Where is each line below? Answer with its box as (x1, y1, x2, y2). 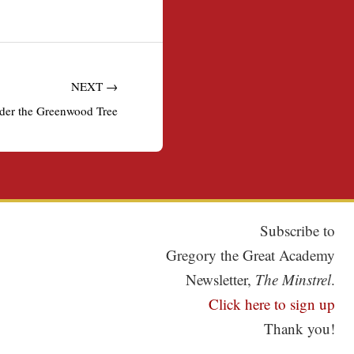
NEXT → (71, 77, 118, 94)
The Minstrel (254, 269, 331, 289)
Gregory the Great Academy (165, 244, 335, 265)
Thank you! (263, 318, 335, 338)
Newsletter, (185, 269, 255, 289)
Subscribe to (259, 220, 335, 240)
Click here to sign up (208, 293, 335, 314)
